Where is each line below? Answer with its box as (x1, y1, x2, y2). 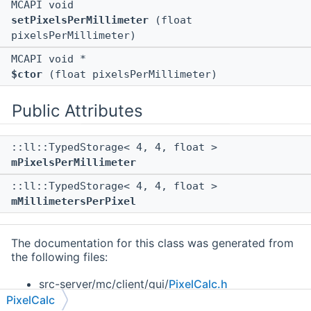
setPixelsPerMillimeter (11, 14, 149, 27)
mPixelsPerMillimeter (11, 156, 136, 169)
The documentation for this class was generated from (11, 236, 294, 251)
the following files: (11, 250, 108, 264)
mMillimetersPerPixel (11, 195, 136, 208)
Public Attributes (12, 101, 143, 121)
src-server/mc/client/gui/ (39, 277, 169, 292)
